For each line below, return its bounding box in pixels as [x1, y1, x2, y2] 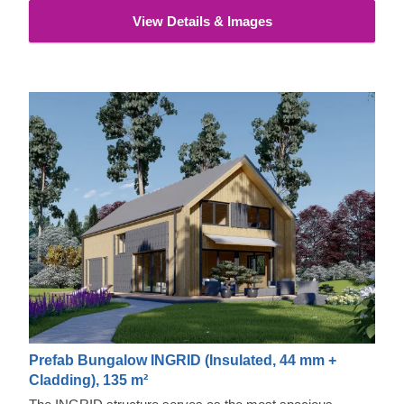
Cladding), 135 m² [29, 372, 148, 388]
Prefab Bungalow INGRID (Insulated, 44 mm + [29, 352, 336, 368]
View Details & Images [132, 14, 272, 30]
